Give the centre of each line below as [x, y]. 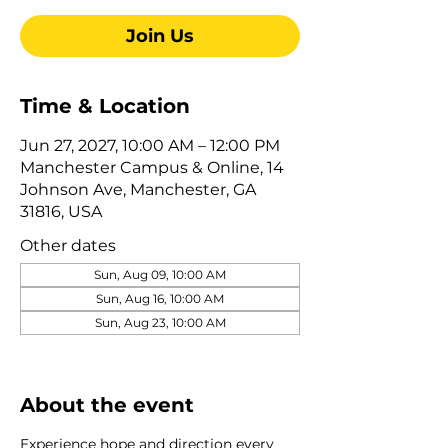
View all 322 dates [86, 345]
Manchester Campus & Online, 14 [152, 167]
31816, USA [61, 211]
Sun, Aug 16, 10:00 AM [160, 298]
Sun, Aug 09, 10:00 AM [160, 274]
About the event [107, 404]
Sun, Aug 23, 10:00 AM [160, 322]
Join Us [160, 35]
